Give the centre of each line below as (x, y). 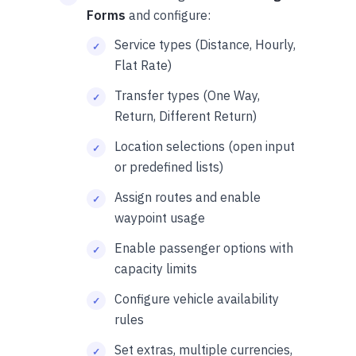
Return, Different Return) (186, 116)
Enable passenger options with (204, 248)
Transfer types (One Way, (187, 96)
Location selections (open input (205, 147)
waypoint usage (160, 218)
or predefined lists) (169, 167)
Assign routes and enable (188, 197)
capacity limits (156, 269)
